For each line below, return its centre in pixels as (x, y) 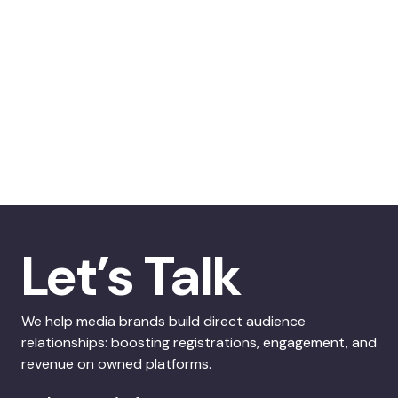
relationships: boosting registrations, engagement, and (199, 342)
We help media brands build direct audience (163, 321)
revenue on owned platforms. (116, 363)
